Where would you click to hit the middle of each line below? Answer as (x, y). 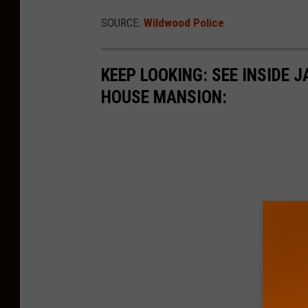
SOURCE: (122, 22)
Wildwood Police (184, 22)
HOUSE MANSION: (164, 97)
